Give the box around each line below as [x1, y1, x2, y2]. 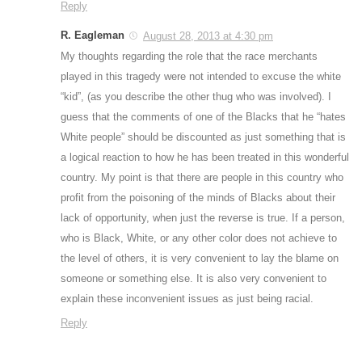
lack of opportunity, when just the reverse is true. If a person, [61, 211, 345, 224]
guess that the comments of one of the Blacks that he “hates [61, 110, 346, 123]
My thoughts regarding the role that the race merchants [61, 49, 318, 62]
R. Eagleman [61, 28, 124, 41]
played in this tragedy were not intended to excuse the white [61, 69, 341, 82]
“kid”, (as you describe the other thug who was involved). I [61, 90, 331, 103]
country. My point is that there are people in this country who [61, 170, 343, 183]
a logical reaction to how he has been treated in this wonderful [61, 150, 349, 163]
